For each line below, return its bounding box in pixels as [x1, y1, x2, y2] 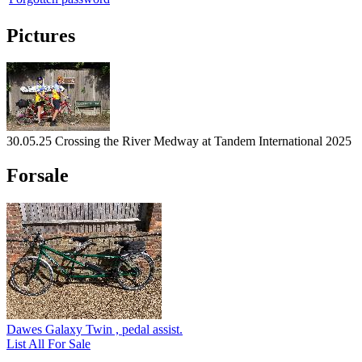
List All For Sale [6, 337, 90, 351]
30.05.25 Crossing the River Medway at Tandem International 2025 [6, 134, 351, 149]
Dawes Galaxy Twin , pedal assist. [6, 322, 183, 337]
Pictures [6, 24, 75, 46]
